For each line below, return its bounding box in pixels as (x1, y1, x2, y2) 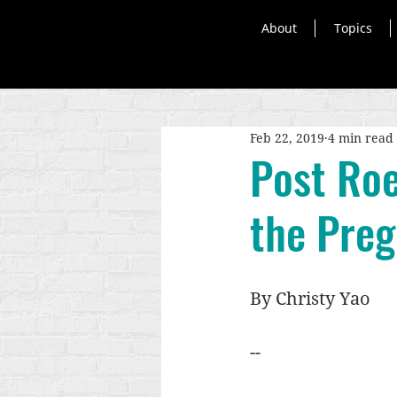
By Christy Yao (250, 285, 375, 310)
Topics (333, 19, 372, 36)
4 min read (328, 129, 393, 147)
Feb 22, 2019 (250, 129, 324, 147)
